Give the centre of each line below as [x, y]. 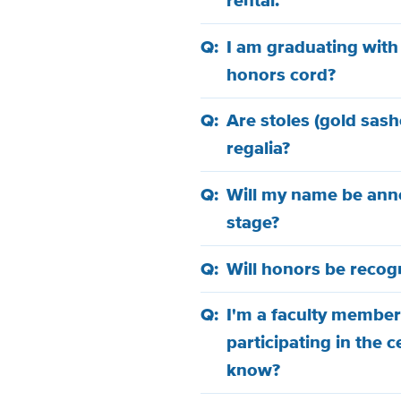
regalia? [259, 149]
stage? [253, 223]
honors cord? [282, 74]
